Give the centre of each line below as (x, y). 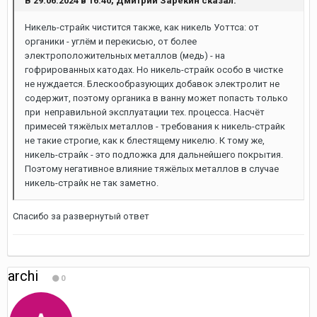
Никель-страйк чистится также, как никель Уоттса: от (142, 27)
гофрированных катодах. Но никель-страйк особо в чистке (154, 70)
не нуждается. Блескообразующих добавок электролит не (152, 84)
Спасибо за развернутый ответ (81, 216)
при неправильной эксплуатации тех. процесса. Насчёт (145, 112)
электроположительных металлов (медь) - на (125, 56)
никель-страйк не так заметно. (92, 183)
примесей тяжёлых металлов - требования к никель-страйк (155, 126)
